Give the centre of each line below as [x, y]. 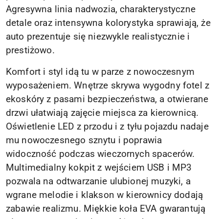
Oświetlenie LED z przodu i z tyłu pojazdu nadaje [107, 126]
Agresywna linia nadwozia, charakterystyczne [101, 9]
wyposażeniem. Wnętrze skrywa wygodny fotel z [108, 85]
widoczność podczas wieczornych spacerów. [100, 154]
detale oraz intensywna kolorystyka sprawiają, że [108, 23]
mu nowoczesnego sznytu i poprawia [84, 140]
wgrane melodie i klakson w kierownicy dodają [105, 195]
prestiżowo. [30, 50]
